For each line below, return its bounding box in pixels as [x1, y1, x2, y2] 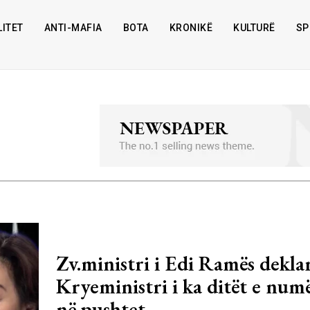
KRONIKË [169, 22, 213, 33]
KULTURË [233, 22, 275, 33]
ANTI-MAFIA [44, 22, 102, 33]
